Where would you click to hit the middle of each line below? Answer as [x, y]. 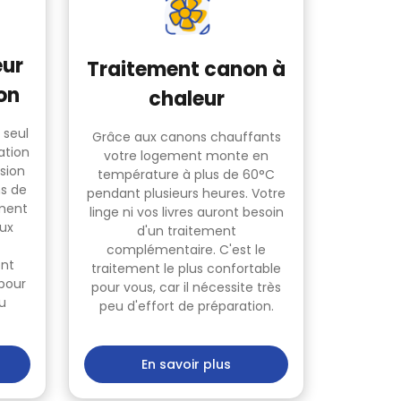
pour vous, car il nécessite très [186, 287]
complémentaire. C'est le [186, 250]
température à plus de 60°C [186, 175]
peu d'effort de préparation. [186, 306]
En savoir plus [186, 365]
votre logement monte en [186, 156]
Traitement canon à [186, 69]
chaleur [186, 99]
